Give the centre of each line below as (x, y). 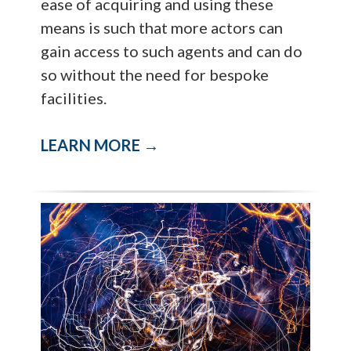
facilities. (74, 98)
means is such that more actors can (162, 27)
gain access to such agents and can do (172, 51)
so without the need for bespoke (155, 74)
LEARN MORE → (100, 145)
